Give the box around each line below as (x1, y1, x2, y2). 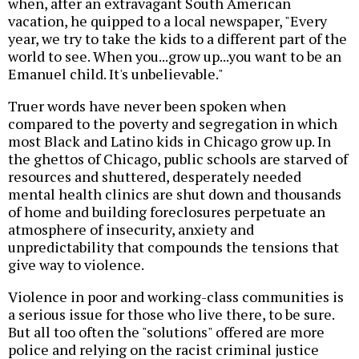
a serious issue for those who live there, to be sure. (8, 305, 334, 325)
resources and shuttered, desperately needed (8, 167, 301, 187)
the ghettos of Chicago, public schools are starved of (8, 149, 348, 169)
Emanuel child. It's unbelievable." (8, 64, 224, 84)
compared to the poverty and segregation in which (8, 114, 337, 134)
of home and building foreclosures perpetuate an (8, 202, 325, 222)
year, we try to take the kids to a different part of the (8, 29, 347, 49)
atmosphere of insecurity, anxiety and (8, 220, 254, 240)
